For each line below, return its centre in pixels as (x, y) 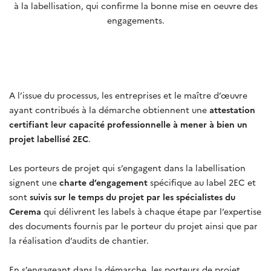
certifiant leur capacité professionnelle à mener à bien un (128, 124)
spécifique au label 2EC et (203, 182)
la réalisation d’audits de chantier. (81, 240)
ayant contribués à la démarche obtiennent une (109, 109)
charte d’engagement (103, 182)
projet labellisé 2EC (49, 138)
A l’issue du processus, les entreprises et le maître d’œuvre (128, 95)
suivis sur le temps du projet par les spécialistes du (132, 196)
